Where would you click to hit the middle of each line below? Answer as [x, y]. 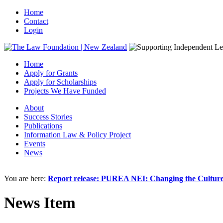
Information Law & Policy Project [77, 135]
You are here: [26, 178]
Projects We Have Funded [65, 91]
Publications [43, 126]
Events [35, 144]
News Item [40, 203]
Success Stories [48, 117]
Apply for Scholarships [60, 82]
